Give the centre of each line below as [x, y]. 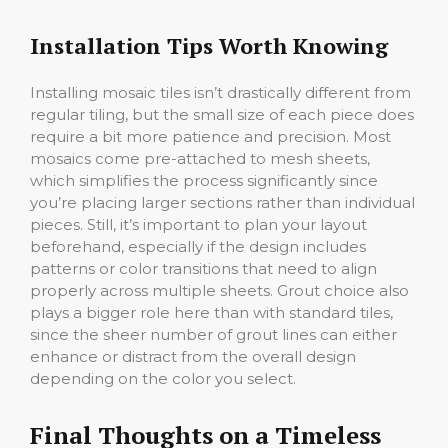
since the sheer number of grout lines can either [213, 334]
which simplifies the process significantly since [204, 180]
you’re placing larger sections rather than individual [222, 202]
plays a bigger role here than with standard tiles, [211, 312]
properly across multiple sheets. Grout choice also [219, 290]
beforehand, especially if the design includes [198, 246]
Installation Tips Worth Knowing [209, 45]
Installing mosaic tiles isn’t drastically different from [220, 92]
